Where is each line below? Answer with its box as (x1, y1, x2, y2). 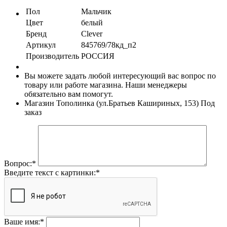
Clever (81, 29, 102, 38)
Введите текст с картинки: (4, 168, 96, 177)
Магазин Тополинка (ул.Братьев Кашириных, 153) (24, 98, 201, 107)
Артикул (26, 40, 56, 49)
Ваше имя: (4, 217, 40, 226)
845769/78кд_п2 (81, 40, 136, 49)
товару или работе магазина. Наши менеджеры (24, 80, 187, 89)
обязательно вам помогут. (24, 89, 113, 98)
